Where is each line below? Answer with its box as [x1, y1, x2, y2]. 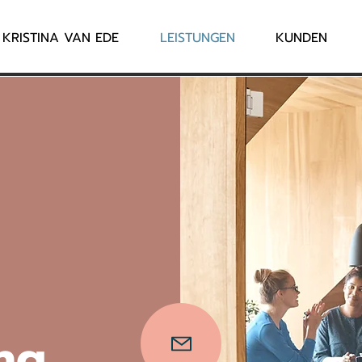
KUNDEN [276, 28, 327, 48]
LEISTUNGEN [160, 28, 235, 48]
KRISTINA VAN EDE [2, 28, 119, 48]
